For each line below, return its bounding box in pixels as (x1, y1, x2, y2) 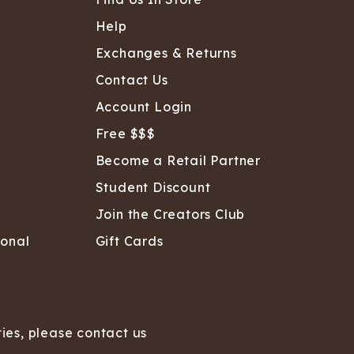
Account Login (95, 99, 192, 115)
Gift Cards (95, 233, 164, 250)
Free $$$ (95, 126, 156, 142)
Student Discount (95, 179, 211, 196)
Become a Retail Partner (95, 153, 261, 169)
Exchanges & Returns (95, 45, 237, 62)
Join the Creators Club (95, 206, 246, 223)
